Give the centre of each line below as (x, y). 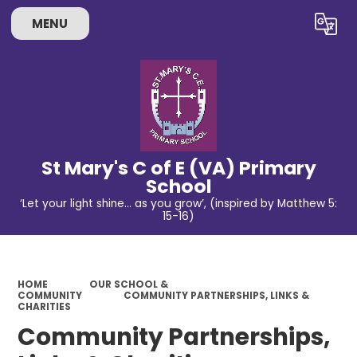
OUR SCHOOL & (128, 284)
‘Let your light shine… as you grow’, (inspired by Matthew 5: (178, 204)
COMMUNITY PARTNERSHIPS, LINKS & (216, 295)
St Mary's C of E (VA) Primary (178, 167)
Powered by (206, 27)
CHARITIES (45, 306)
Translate (294, 27)
